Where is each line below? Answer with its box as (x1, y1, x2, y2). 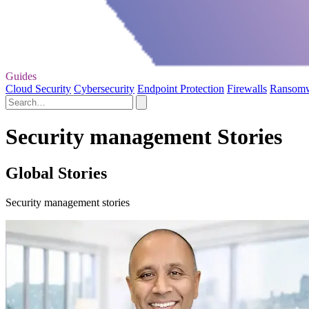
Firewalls (227, 82, 267, 94)
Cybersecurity (74, 82, 134, 94)
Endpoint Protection (137, 82, 224, 94)
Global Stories (6, 164, 107, 183)
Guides (6, 70, 37, 82)
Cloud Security (6, 82, 71, 94)
